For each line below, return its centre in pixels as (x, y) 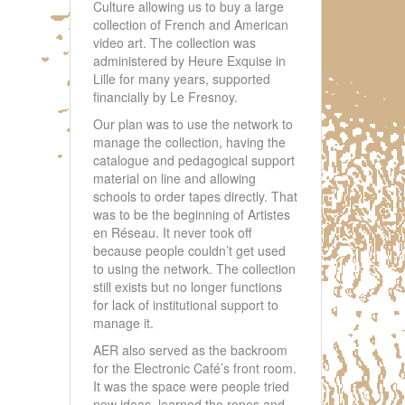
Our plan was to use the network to (193, 124)
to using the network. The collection (194, 269)
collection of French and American (191, 25)
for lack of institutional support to (186, 305)
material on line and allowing (174, 179)
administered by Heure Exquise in (189, 61)
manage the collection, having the (189, 142)
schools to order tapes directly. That (195, 197)
